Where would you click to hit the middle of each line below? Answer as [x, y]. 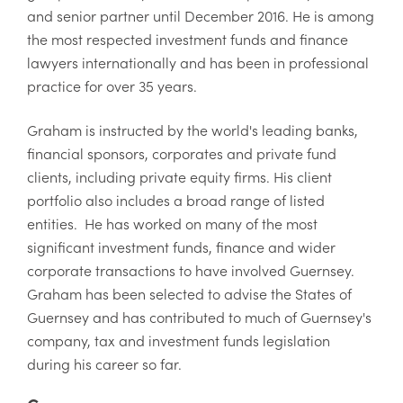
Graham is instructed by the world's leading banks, [193, 129]
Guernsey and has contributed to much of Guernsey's [199, 316]
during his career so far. [104, 363]
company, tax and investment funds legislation [179, 340]
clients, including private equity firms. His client [179, 176]
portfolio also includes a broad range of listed [176, 199]
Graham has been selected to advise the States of [189, 293]
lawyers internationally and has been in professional [198, 63]
